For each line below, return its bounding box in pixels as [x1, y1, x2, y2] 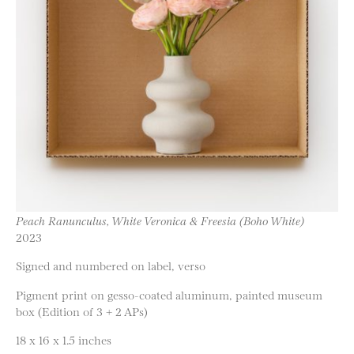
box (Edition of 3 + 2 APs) [16, 303, 148, 318]
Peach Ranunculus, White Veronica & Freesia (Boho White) [16, 213, 304, 228]
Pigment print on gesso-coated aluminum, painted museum [16, 286, 322, 302]
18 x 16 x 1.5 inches [16, 332, 111, 348]
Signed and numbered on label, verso [16, 258, 205, 273]
